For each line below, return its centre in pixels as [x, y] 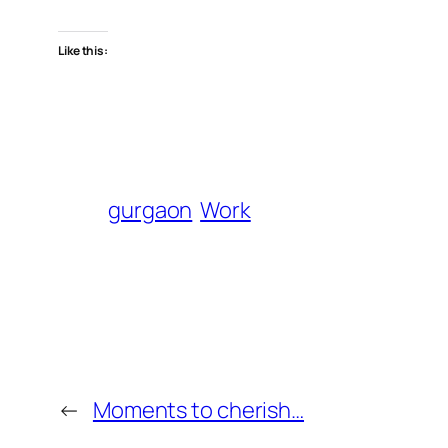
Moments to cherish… [198, 410]
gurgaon [150, 210]
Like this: [83, 51]
